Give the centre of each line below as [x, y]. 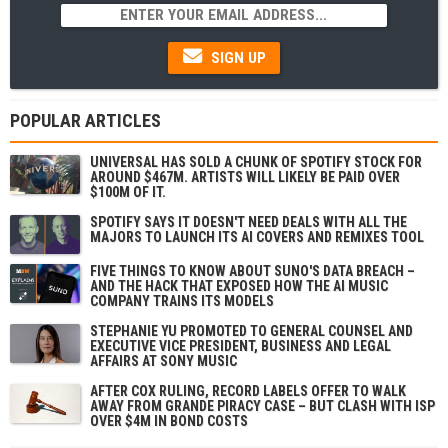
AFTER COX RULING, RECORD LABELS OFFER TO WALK [248, 390]
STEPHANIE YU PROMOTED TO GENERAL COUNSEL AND [251, 330]
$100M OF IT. [128, 191]
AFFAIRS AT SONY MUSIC [163, 360]
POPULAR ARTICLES [85, 120]
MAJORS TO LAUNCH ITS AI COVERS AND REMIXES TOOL [257, 236]
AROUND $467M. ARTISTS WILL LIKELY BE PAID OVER [245, 176]
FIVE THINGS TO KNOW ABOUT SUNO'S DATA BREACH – [252, 270]
